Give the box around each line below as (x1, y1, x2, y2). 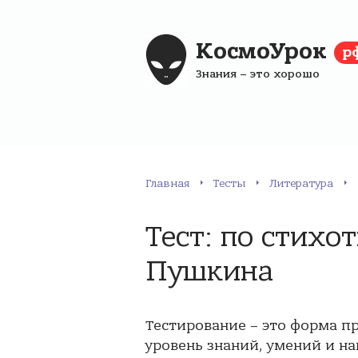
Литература (269, 177, 333, 190)
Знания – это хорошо (196, 67, 320, 81)
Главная (145, 177, 189, 190)
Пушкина (145, 254, 273, 288)
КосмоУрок (196, 38, 333, 64)
